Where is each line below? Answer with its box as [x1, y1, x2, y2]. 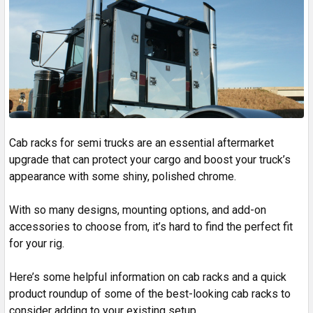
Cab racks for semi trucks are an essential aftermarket [9, 136, 274, 150]
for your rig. [9, 236, 67, 250]
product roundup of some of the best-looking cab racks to [9, 286, 291, 300]
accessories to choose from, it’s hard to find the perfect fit [9, 219, 293, 233]
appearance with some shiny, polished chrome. [9, 169, 236, 183]
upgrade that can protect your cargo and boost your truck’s [9, 152, 291, 166]
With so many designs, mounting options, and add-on [9, 203, 266, 217]
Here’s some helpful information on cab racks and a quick [9, 270, 286, 284]
